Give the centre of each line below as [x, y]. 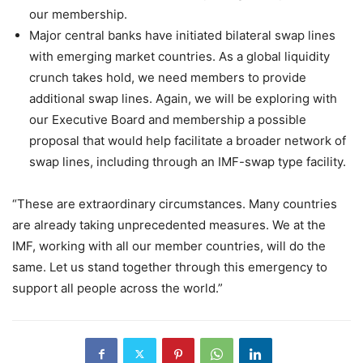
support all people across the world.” [117, 288]
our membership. [78, 14]
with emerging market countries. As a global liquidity [179, 56]
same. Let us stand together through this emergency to [170, 267]
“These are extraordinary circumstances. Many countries [175, 203]
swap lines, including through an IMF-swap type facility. [188, 161]
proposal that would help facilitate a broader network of [188, 140]
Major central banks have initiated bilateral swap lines [182, 35]
